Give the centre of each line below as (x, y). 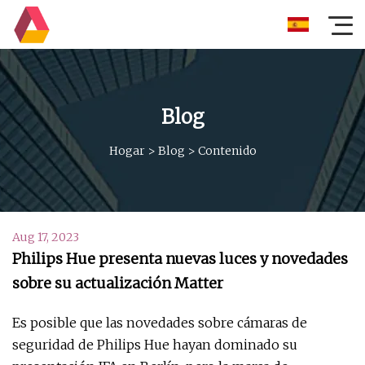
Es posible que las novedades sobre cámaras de (160, 323)
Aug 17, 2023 (46, 237)
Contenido (227, 150)
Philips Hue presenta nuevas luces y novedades (180, 259)
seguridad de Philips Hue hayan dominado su (155, 345)
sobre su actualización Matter (118, 283)
